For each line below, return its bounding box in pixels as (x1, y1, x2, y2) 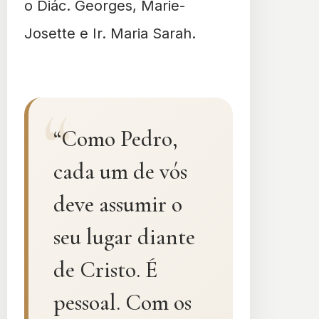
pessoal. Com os (53, 288, 192, 316)
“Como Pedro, (53, 125, 178, 152)
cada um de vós (53, 157, 187, 185)
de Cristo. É (53, 256, 157, 283)
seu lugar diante (53, 223, 195, 251)
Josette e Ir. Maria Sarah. (24, 25, 196, 42)
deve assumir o (53, 190, 182, 218)
